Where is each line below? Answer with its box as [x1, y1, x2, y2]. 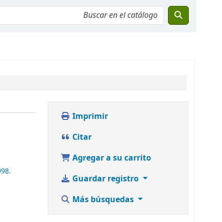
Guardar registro [70, 173, 141, 185]
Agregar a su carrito [70, 152, 151, 164]
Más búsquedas [70, 194, 136, 206]
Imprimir [70, 111, 108, 122]
